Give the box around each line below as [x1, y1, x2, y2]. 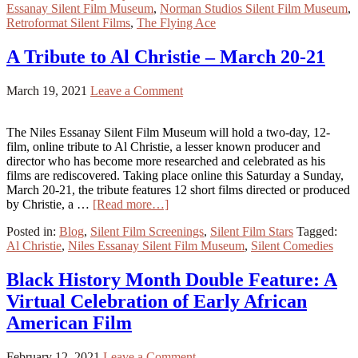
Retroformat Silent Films [6, 16, 130, 30]
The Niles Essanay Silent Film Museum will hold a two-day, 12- [6, 125, 330, 139]
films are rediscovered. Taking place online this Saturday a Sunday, [6, 168, 344, 182]
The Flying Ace [137, 16, 216, 30]
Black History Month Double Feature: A [6, 268, 337, 290]
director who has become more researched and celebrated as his [6, 153, 325, 168]
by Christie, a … [6, 197, 93, 211]
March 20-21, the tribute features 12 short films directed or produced [6, 182, 350, 197]
